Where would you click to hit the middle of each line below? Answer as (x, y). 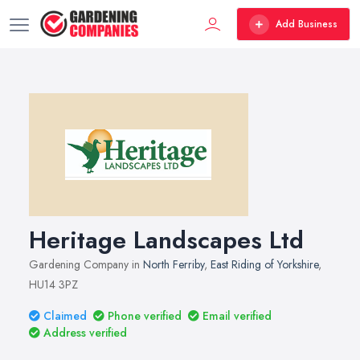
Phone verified (145, 316)
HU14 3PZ (53, 284)
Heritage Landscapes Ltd (166, 240)
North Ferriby (174, 264)
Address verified (85, 333)
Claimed (65, 316)
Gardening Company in (86, 264)
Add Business (307, 24)
